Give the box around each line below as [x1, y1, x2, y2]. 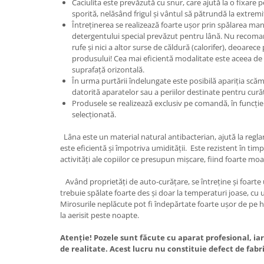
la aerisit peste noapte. [60, 210, 139, 220]
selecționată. [72, 109, 118, 120]
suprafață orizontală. [72, 64, 144, 75]
